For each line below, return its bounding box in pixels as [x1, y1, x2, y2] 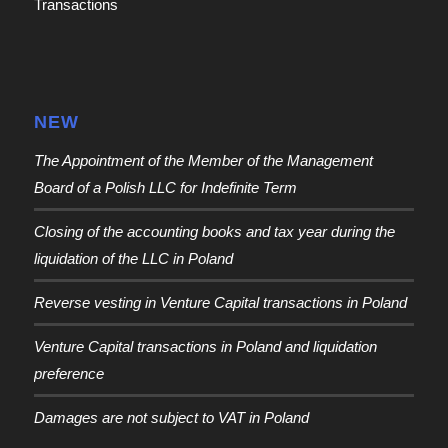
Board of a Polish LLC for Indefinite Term [33, 178, 297, 196]
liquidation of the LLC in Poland [33, 249, 233, 267]
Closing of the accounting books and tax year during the [33, 222, 395, 240]
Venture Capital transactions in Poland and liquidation [33, 337, 377, 355]
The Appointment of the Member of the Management [33, 151, 373, 169]
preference [33, 364, 104, 382]
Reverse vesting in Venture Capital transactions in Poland [33, 293, 407, 311]
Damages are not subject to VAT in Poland [33, 408, 309, 426]
